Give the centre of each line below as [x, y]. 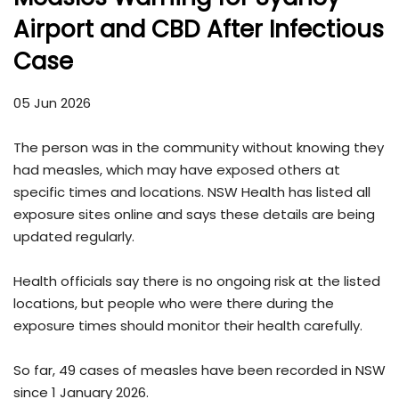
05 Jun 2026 [52, 102]
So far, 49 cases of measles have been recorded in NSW [199, 370]
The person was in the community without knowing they [199, 147]
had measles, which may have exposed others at [177, 169]
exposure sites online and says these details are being [194, 214]
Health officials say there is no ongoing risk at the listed [197, 281]
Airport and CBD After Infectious [199, 29]
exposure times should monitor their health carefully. [188, 325]
